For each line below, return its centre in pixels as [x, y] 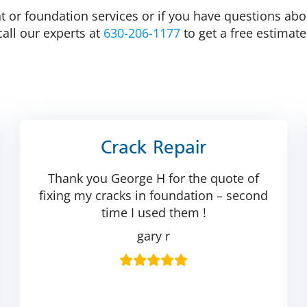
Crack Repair [153, 148]
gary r [153, 235]
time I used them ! [153, 212]
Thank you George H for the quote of [153, 178]
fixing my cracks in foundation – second [153, 195]
